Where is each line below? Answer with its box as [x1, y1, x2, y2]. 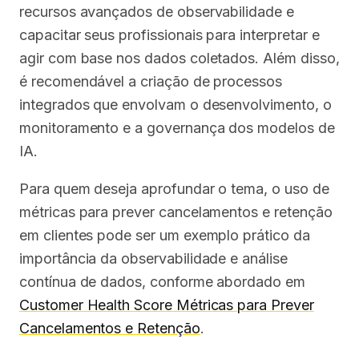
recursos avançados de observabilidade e [19, 2, 294, 20]
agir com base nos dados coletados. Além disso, [19, 49, 340, 67]
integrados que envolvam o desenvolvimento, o [19, 95, 332, 113]
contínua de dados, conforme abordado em [19, 272, 305, 290]
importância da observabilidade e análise [19, 249, 288, 267]
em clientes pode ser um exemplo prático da [19, 226, 310, 244]
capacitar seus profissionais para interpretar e [19, 26, 320, 43]
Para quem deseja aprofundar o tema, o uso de [19, 179, 329, 197]
